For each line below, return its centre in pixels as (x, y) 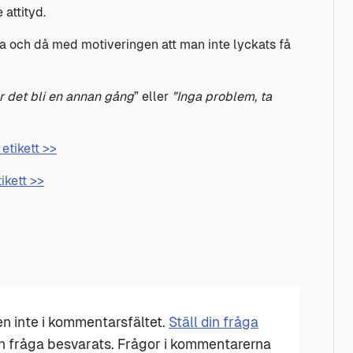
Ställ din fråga (214, 323)
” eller (153, 97)
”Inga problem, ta (222, 97)
